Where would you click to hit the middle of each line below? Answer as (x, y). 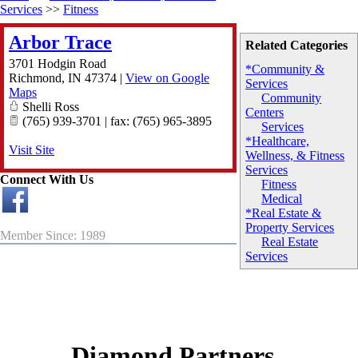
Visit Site (32, 150)
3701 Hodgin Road (58, 64)
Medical (282, 199)
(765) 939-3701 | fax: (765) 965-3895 (115, 121)
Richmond (35, 78)
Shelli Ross (49, 107)
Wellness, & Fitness (295, 156)
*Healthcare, (278, 141)
